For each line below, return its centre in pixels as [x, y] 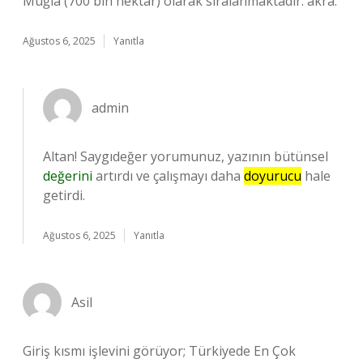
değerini [68, 176]
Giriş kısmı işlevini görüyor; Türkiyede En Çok [159, 351]
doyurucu [273, 176]
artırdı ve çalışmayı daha [168, 176]
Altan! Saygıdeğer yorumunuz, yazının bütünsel [186, 156]
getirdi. [64, 195]
